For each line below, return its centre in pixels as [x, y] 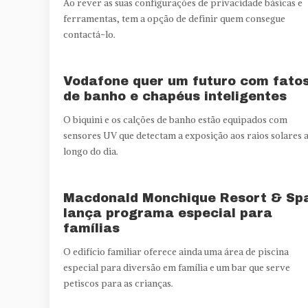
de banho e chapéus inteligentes [175, 96]
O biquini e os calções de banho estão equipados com [175, 120]
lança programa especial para [168, 213]
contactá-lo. [89, 34]
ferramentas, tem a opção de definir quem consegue [174, 19]
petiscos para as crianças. [118, 283]
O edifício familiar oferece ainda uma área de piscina [176, 252]
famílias [91, 228]
